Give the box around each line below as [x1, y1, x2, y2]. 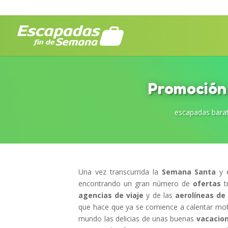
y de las [144, 190, 175, 200]
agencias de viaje [78, 190, 144, 200]
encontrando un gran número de [78, 179, 193, 188]
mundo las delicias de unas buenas [78, 214, 196, 223]
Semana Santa [161, 167, 216, 177]
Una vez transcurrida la [78, 167, 162, 177]
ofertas [193, 179, 221, 188]
